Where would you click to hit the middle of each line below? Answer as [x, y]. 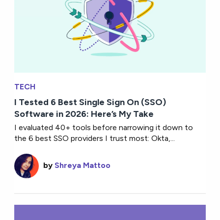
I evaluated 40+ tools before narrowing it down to [104, 127]
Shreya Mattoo [83, 165]
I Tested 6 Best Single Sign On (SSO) [90, 102]
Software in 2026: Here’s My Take [84, 114]
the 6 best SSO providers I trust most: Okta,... [95, 138]
